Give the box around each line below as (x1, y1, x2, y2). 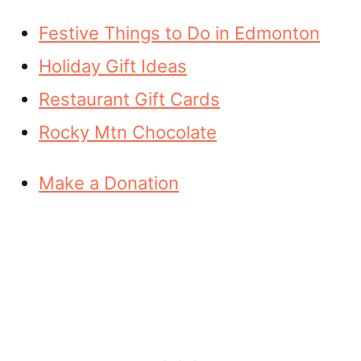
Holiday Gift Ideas (39, 56, 187, 77)
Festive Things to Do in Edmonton (39, 23, 320, 44)
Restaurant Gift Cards (39, 89, 220, 110)
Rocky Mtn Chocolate (39, 122, 217, 143)
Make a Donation (39, 172, 179, 193)
